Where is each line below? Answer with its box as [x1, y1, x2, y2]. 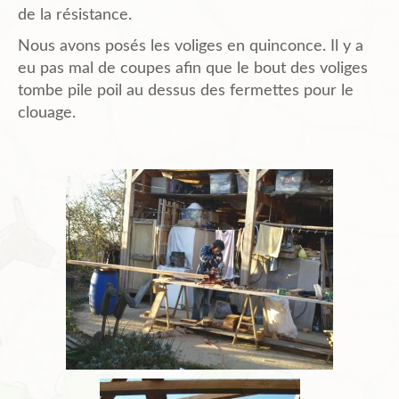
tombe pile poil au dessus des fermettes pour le [18, 83, 354, 100]
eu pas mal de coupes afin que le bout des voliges [18, 61, 368, 77]
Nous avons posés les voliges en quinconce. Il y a [18, 38, 363, 55]
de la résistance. [18, 7, 132, 24]
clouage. [18, 105, 76, 122]
